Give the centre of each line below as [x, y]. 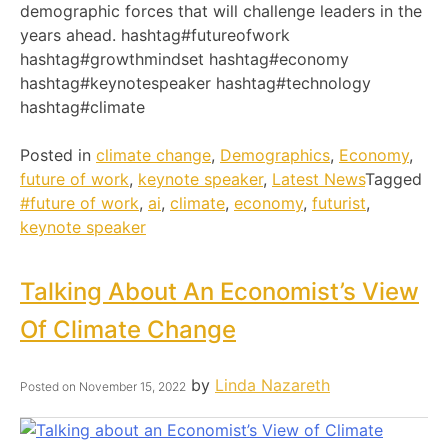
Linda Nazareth [272, 385]
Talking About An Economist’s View [219, 292]
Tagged [393, 179]
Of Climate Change [128, 330]
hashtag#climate [82, 107]
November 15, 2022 [132, 387]
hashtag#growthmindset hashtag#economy [184, 59]
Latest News [318, 179]
